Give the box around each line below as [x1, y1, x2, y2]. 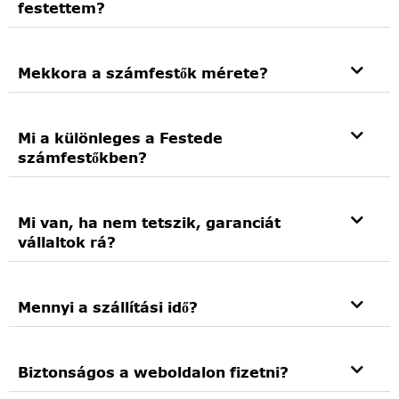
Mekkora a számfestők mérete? [18, 62, 268, 83]
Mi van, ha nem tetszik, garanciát [18, 212, 281, 232]
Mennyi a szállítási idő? [18, 297, 198, 317]
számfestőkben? [18, 147, 147, 167]
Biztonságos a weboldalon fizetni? [18, 362, 289, 382]
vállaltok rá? [18, 232, 116, 252]
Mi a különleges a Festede [18, 127, 223, 148]
